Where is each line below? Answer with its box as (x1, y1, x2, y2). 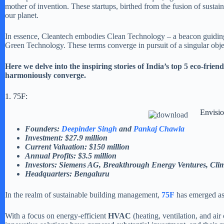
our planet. (5, 10, 38, 19)
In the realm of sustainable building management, (5, 190, 161, 199)
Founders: (25, 124, 59, 133)
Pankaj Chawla (131, 124, 184, 133)
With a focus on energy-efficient (5, 211, 108, 220)
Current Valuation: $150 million (25, 142, 129, 151)
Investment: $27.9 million (25, 133, 107, 142)
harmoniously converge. (5, 70, 86, 79)
